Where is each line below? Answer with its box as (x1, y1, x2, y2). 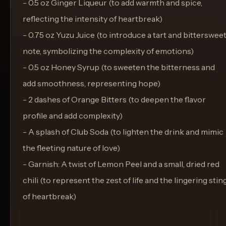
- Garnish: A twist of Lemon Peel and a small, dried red (23, 159, 219, 169)
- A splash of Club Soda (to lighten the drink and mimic (23, 127, 223, 137)
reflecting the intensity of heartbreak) (23, 14, 162, 24)
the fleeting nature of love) (23, 143, 120, 153)
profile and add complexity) (23, 110, 123, 121)
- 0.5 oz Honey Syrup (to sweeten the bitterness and (23, 62, 215, 72)
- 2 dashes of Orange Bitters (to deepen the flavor (23, 94, 206, 104)
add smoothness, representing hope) (23, 78, 160, 88)
